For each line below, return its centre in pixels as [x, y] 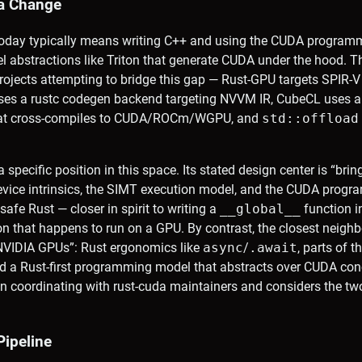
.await [273, 247]
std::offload [310, 118]
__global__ [260, 208]
